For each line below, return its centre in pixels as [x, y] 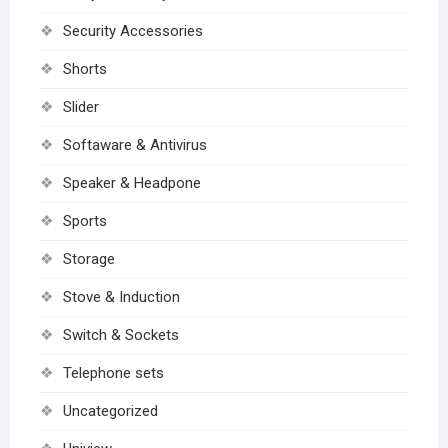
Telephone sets [113, 372]
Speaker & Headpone [131, 182]
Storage [88, 258]
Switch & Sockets [120, 334]
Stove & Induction [121, 296]
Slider [80, 106]
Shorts [84, 68]
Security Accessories [132, 30]
